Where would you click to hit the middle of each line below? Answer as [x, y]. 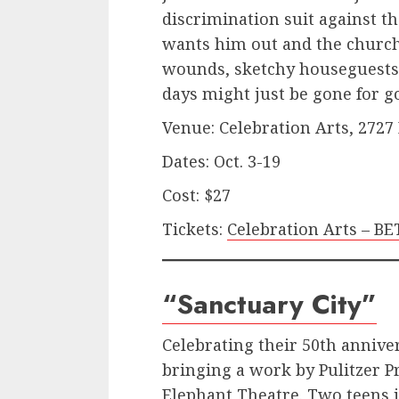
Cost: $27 [196, 195]
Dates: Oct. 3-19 [221, 162]
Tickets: [195, 229]
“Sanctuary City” [269, 305]
